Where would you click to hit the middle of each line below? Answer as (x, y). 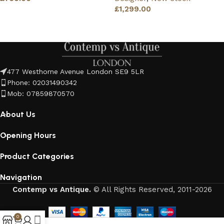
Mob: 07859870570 (41, 93)
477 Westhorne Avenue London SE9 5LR (75, 71)
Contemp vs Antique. (51, 189)
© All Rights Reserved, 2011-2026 (152, 189)
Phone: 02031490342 (42, 82)
